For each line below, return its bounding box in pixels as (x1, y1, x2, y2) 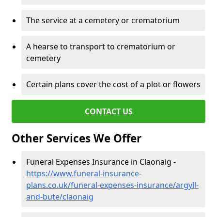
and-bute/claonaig (26, 191, 93, 202)
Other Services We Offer (12, 131, 141, 146)
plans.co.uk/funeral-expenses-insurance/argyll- (26, 180, 199, 190)
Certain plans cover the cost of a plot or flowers (26, 79, 201, 90)
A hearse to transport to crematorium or (26, 41, 175, 52)
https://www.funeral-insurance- (26, 168, 141, 179)
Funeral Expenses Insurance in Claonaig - (26, 156, 176, 167)
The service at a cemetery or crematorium (26, 15, 180, 26)
